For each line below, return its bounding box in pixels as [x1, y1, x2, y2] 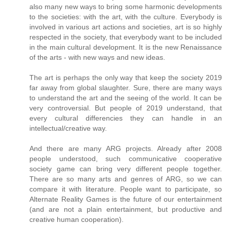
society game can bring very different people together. [29, 164, 222, 173]
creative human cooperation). [29, 215, 124, 223]
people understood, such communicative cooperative [29, 154, 222, 163]
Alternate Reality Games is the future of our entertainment [29, 195, 222, 203]
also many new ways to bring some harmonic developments [29, 2, 222, 11]
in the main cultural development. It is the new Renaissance [29, 43, 222, 51]
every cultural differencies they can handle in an [29, 113, 222, 122]
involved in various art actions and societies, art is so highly [29, 22, 222, 31]
